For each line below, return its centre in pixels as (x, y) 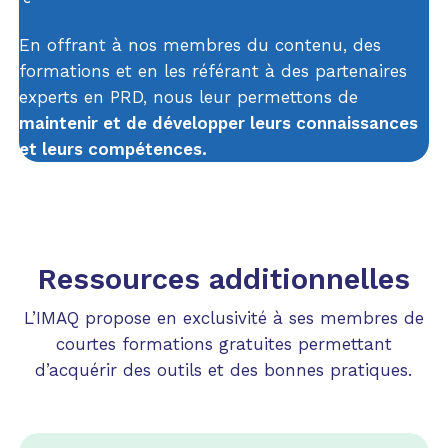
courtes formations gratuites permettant (223, 343)
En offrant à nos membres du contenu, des (199, 44)
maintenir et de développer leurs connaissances (218, 122)
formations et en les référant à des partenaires (212, 70)
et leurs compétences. (112, 148)
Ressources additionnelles (223, 278)
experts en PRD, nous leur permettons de (188, 96)
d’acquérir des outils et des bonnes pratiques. (224, 369)
